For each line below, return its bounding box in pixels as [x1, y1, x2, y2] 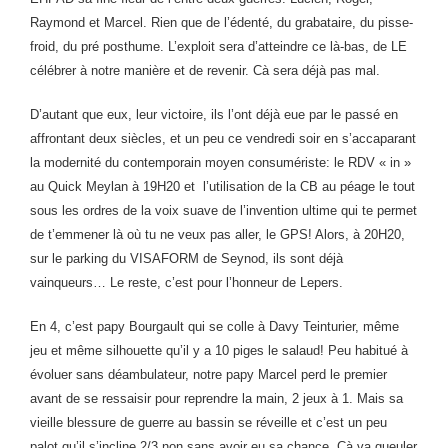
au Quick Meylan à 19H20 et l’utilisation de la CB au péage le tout [30, 179, 415, 194]
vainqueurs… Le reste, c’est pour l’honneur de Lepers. [30, 275, 343, 290]
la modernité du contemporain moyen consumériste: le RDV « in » [30, 155, 411, 170]
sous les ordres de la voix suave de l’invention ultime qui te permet [30, 203, 417, 218]
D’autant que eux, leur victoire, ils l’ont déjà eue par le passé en [30, 107, 398, 122]
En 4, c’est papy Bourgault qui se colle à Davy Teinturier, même [30, 319, 399, 334]
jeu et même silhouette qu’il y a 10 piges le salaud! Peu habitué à [30, 343, 408, 358]
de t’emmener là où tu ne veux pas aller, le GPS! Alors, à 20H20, [30, 227, 405, 242]
